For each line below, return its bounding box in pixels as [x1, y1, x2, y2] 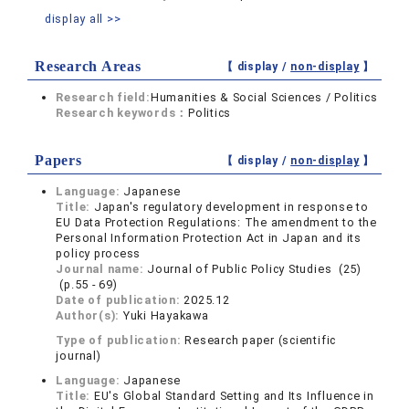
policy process [56, 246, 142, 261]
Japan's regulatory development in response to [93, 200, 369, 215]
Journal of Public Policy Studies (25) [147, 262, 362, 277]
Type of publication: [56, 333, 185, 348]
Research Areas [35, 58, 142, 75]
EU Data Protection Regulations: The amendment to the [56, 215, 377, 230]
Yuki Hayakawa [122, 309, 209, 323]
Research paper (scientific [184, 333, 337, 348]
